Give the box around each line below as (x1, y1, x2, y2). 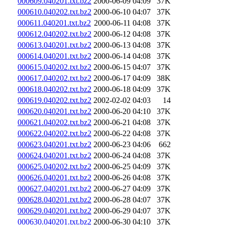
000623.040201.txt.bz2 (18, 140, 91, 149)
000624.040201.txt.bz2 (18, 151, 91, 160)
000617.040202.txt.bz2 (18, 73, 91, 82)
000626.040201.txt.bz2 (18, 173, 91, 182)
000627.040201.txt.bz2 (18, 184, 91, 193)
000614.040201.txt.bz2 (18, 51, 91, 60)
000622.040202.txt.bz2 (18, 129, 91, 138)
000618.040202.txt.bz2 (18, 84, 91, 93)
